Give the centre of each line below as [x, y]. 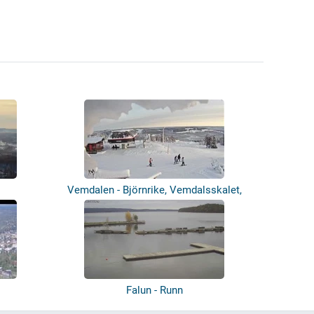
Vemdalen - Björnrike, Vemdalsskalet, [154, 190]
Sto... [154, 206]
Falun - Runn [154, 291]
